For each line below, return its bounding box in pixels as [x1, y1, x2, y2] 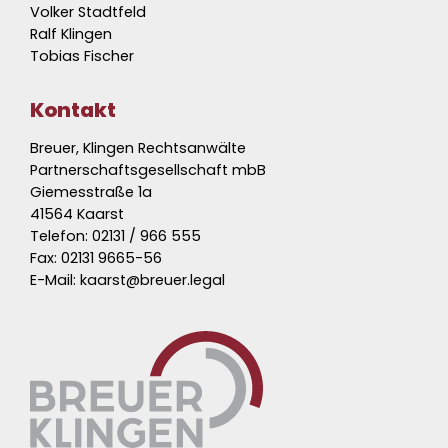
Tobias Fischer [30, 46, 134, 66]
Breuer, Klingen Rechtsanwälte [30, 138, 246, 158]
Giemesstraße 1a [30, 182, 152, 202]
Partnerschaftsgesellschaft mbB [30, 160, 266, 180]
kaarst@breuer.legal [80, 270, 225, 290]
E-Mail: [30, 270, 80, 290]
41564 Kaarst [30, 204, 124, 224]
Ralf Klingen [30, 24, 112, 44]
